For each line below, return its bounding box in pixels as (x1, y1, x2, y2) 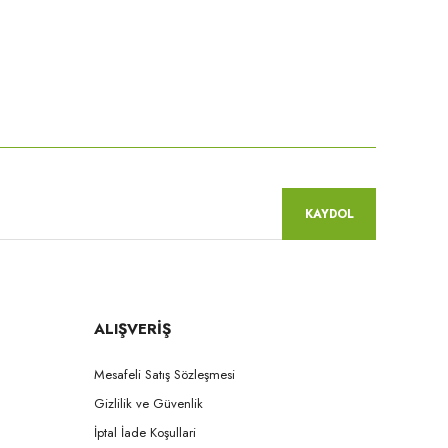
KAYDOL (304, 205, 354, 224)
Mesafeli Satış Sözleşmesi (94, 365, 235, 385)
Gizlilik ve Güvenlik (94, 394, 203, 414)
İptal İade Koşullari (94, 423, 196, 443)
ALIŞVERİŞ (94, 318, 171, 341)
